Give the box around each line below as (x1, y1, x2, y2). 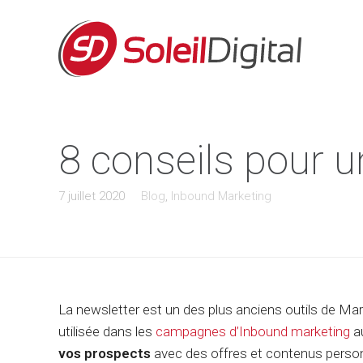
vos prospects (58, 345, 151, 361)
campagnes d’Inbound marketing (156, 323, 350, 340)
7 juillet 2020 (58, 189, 125, 203)
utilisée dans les (58, 323, 156, 340)
